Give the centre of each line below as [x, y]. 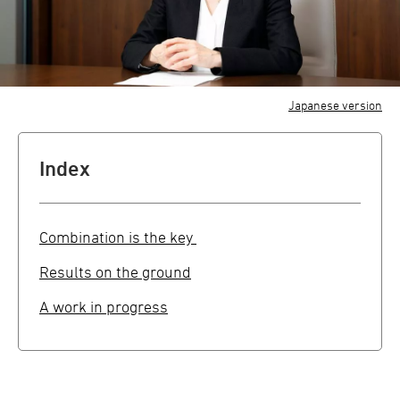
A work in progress [104, 307]
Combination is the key [118, 237]
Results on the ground [115, 272]
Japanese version [335, 105]
